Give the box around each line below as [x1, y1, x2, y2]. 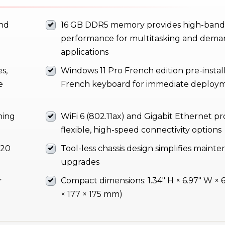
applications [61, 47, 108, 57]
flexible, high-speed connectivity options [61, 125, 221, 135]
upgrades [61, 157, 99, 167]
